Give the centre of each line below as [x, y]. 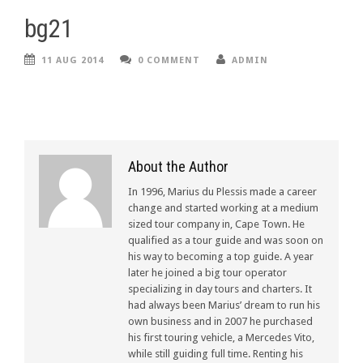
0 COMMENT [169, 60]
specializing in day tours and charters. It [220, 288]
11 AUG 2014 [73, 60]
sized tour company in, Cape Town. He [216, 224]
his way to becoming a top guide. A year [221, 256]
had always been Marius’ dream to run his [224, 305]
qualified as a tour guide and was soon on [226, 240]
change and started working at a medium [223, 207]
